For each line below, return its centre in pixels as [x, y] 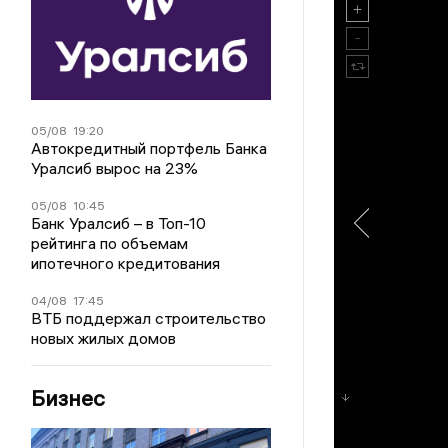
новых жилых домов [104, 337]
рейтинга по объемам [110, 242]
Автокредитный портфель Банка [149, 147]
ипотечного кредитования [126, 262]
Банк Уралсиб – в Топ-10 [119, 222]
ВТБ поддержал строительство [149, 317]
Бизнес [68, 397]
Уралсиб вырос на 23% [115, 167]
